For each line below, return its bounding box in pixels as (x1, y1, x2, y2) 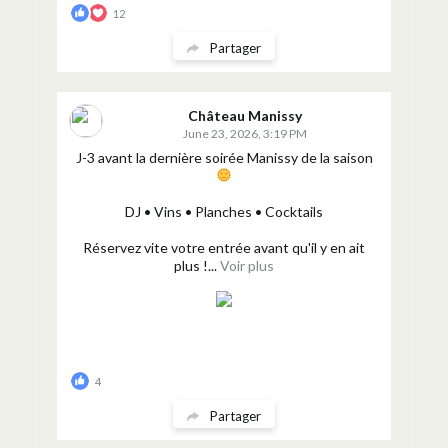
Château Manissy (188, 107, 302, 124)
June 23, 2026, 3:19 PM (183, 126, 307, 141)
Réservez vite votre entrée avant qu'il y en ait (83, 239, 365, 256)
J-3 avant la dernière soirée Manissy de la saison (75, 149, 373, 166)
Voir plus (220, 257, 274, 274)
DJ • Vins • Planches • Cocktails (125, 203, 323, 220)
